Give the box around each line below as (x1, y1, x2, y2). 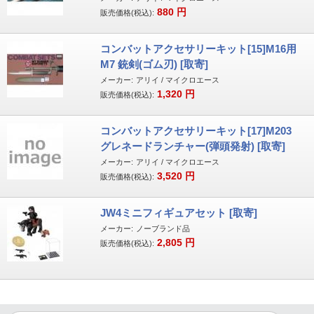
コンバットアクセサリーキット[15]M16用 (100, 43, 296, 55)
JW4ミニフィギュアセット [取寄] (100, 207, 257, 219)
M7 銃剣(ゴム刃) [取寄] (100, 58, 208, 70)
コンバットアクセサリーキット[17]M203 (100, 125, 292, 137)
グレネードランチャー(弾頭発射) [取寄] (100, 140, 285, 152)
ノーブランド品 (135, 224, 190, 233)
